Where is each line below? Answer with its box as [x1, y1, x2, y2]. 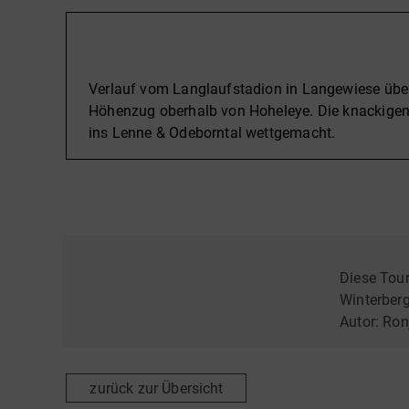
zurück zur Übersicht [89, 379, 224, 397]
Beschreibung [89, 33, 179, 51]
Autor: [340, 313, 383, 331]
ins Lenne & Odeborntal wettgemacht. [89, 124, 336, 142]
